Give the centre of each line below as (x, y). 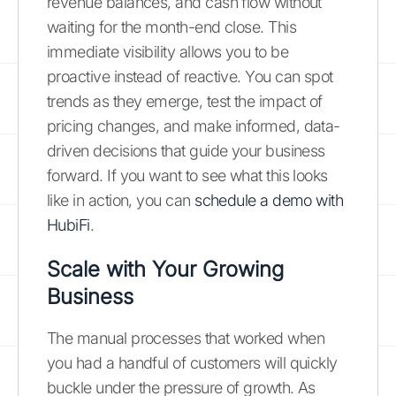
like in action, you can (121, 200)
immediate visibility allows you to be (168, 51)
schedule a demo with (269, 200)
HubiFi (69, 225)
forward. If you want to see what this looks (187, 175)
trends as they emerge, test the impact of (185, 101)
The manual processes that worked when (186, 338)
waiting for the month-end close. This (172, 27)
